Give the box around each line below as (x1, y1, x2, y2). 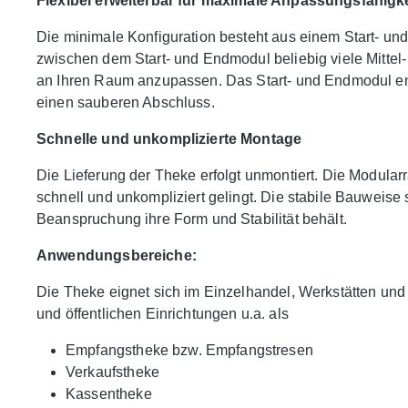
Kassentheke (66, 386, 152, 403)
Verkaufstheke (66, 364, 159, 381)
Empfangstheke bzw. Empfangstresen (66, 342, 313, 359)
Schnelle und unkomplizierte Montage (36, 131, 302, 148)
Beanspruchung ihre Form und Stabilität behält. (36, 211, 347, 228)
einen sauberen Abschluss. (36, 95, 215, 111)
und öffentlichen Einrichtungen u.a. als (36, 306, 289, 322)
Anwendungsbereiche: (36, 248, 197, 264)
